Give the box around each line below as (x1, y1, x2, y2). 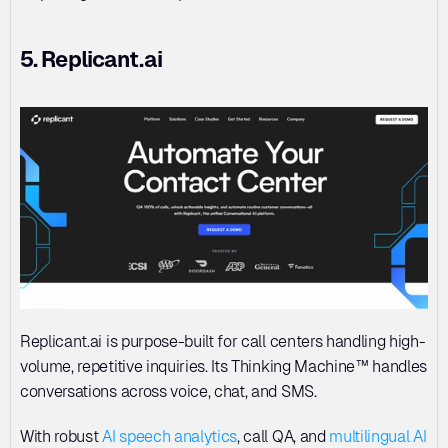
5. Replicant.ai (20, 46, 162, 72)
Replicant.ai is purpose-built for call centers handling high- (20, 331, 426, 351)
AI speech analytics (102, 426, 238, 446)
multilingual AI (329, 426, 427, 446)
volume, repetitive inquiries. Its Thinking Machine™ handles (20, 356, 428, 376)
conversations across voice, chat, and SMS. (20, 381, 321, 401)
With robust (20, 426, 103, 446)
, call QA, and (237, 426, 330, 446)
